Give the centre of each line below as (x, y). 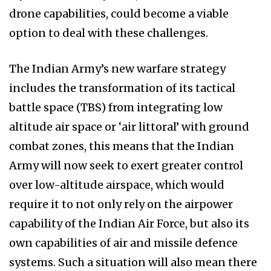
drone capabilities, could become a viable (119, 14)
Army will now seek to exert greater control (126, 166)
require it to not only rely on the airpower (121, 204)
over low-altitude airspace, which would (117, 185)
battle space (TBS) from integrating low (116, 108)
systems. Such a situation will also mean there (133, 263)
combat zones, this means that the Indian (122, 146)
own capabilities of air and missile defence (123, 243)
